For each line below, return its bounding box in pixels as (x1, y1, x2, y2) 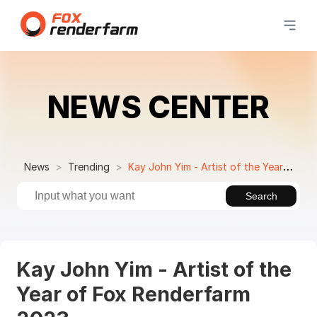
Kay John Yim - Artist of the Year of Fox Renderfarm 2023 (127, 160, 283, 173)
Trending (67, 160, 110, 173)
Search (245, 190, 277, 202)
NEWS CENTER (47, 88, 270, 125)
